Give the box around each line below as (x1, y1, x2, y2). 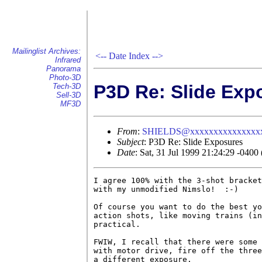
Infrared (55, 56, 81, 64)
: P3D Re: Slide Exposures (144, 136, 243, 147)
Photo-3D (49, 73, 81, 82)
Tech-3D (53, 82, 81, 91)
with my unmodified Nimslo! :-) (94, 184, 239, 194)
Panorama (46, 64, 81, 73)
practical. (94, 219, 140, 229)
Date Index (109, 51, 150, 61)
